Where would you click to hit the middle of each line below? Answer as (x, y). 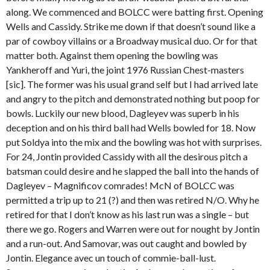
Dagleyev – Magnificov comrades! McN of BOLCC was (120, 185)
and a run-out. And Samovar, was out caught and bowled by (126, 243)
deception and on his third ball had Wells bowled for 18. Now (131, 127)
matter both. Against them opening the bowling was (112, 55)
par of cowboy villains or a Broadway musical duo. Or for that (132, 40)
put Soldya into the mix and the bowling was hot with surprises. (134, 142)
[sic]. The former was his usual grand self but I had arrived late (132, 84)
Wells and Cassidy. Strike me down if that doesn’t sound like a (131, 26)
